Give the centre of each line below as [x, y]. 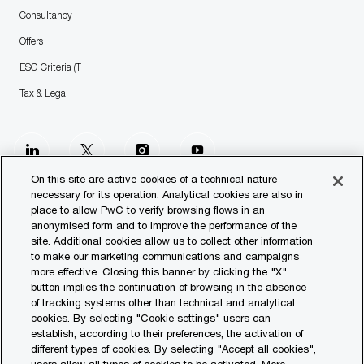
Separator [42, 213]
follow [45, 149]
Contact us [36, 277]
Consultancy [45, 15]
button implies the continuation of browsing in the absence [169, 287]
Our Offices [36, 306]
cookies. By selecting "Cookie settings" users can [151, 318]
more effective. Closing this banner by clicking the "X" [159, 271]
